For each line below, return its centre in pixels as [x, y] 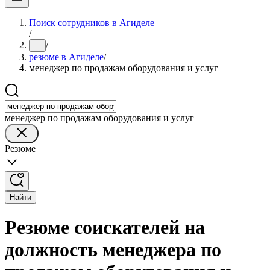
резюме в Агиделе [66, 57]
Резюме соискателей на [105, 228]
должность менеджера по [113, 250]
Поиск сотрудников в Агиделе [92, 23]
